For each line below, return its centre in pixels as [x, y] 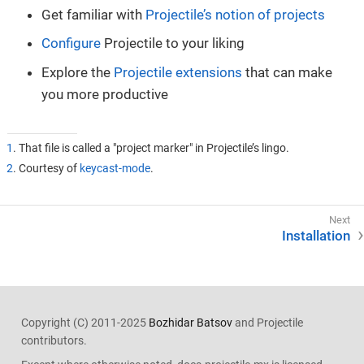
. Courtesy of [46, 168]
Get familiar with [93, 14]
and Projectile [267, 322]
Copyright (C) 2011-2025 [84, 322]
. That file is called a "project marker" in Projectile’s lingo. [151, 149]
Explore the [78, 72]
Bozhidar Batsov [190, 322]
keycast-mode [115, 168]
